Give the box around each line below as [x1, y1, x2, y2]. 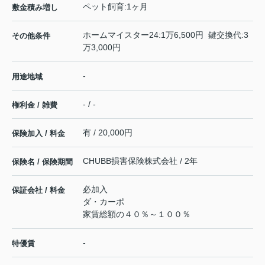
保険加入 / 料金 [12, 129, 65, 138]
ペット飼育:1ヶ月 [83, 2, 148, 12]
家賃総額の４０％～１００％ [83, 209, 190, 219]
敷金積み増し [12, 3, 58, 12]
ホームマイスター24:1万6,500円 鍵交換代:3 [83, 30, 248, 40]
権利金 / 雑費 [12, 101, 57, 110]
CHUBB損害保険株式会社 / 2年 [83, 156, 198, 166]
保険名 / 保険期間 [12, 157, 73, 167]
